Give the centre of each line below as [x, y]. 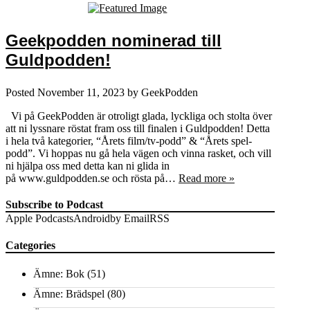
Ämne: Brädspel [69, 294]
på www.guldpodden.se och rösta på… [92, 178]
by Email [130, 218]
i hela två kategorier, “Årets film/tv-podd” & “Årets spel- [129, 140]
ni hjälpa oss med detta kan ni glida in [88, 165]
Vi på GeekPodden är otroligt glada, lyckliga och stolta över [139, 116]
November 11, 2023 [81, 92]
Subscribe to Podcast [54, 204]
